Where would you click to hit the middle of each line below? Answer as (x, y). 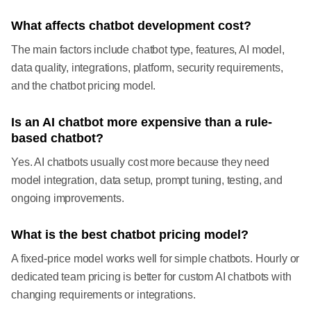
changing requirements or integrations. (103, 295)
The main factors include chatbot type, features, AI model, (148, 50)
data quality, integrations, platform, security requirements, (147, 68)
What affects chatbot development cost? (131, 26)
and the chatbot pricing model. (84, 86)
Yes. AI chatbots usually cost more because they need (140, 162)
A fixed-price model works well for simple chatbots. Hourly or (155, 259)
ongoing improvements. (68, 199)
